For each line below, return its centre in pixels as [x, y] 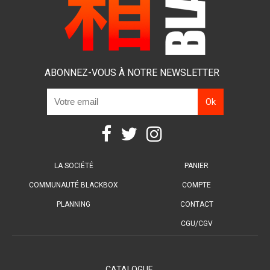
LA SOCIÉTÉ [74, 165]
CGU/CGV [196, 223]
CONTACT [196, 204]
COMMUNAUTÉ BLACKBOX [74, 185]
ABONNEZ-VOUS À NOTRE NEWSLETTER [132, 72]
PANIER [196, 165]
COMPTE [196, 185]
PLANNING [74, 204]
